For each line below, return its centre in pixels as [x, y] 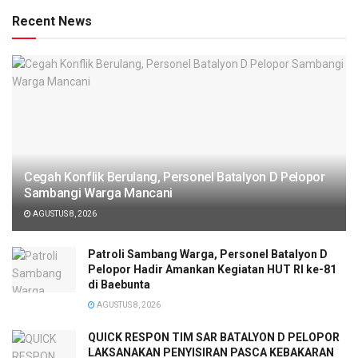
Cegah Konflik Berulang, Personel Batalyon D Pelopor [175, 177]
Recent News [52, 21]
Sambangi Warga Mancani [98, 193]
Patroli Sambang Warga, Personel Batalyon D [208, 254]
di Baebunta [119, 284]
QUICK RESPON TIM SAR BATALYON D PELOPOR [214, 337]
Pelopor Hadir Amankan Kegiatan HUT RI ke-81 [212, 269]
